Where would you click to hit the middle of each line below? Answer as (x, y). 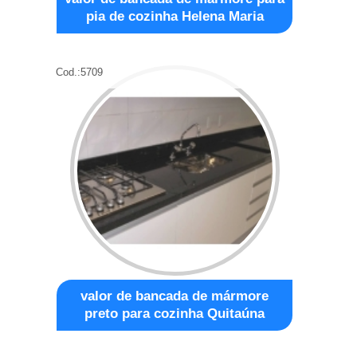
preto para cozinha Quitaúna (175, 313)
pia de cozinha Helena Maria (175, 16)
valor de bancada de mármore (175, 296)
